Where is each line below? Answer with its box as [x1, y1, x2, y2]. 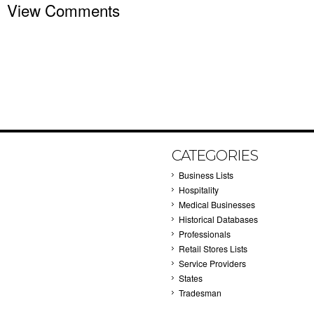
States [179, 271, 203, 284]
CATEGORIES [172, 146, 258, 164]
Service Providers [179, 257, 246, 269]
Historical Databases [179, 212, 258, 225]
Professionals [179, 227, 231, 240]
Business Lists [179, 168, 233, 181]
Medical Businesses [179, 198, 255, 210]
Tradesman [179, 286, 221, 299]
